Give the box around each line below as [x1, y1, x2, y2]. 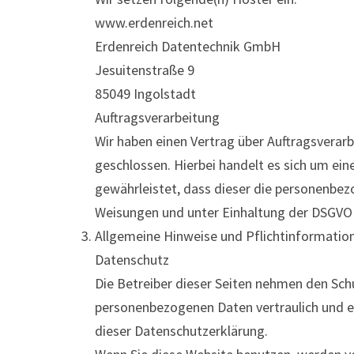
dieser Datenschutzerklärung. [95, 322, 268, 340]
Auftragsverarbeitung [95, 108, 220, 126]
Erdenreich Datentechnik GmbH [95, 37, 281, 55]
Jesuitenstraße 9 [95, 61, 194, 79]
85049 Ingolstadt [95, 85, 196, 103]
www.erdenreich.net [95, 13, 213, 32]
